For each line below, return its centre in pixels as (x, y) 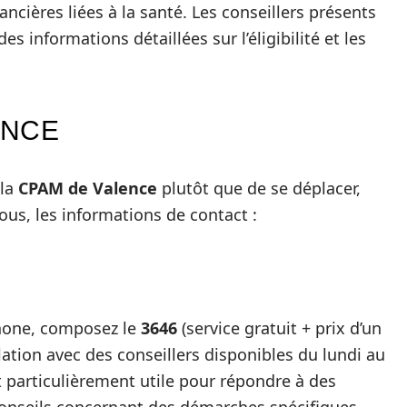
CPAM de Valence (88, 188)
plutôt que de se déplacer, (259, 188)
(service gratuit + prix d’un (279, 328)
